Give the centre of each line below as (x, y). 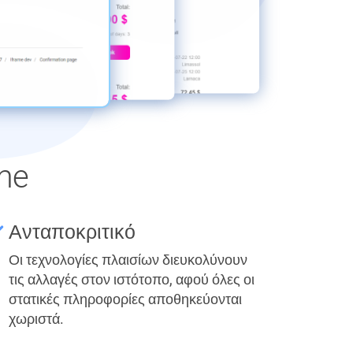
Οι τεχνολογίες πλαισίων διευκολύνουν (128, 260)
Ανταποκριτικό (72, 232)
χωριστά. (36, 319)
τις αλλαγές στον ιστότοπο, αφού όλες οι (132, 279)
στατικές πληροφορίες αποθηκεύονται (125, 299)
